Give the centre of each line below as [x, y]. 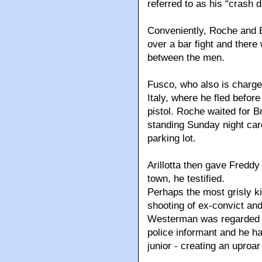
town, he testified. [186, 179]
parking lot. [172, 139]
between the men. [186, 58]
